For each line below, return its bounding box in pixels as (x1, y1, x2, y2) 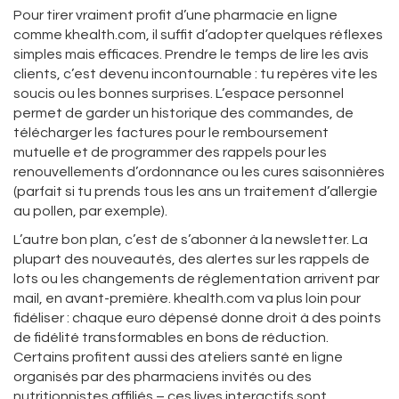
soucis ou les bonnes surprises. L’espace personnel (13, 86, 344, 102)
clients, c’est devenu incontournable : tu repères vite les (13, 67, 378, 82)
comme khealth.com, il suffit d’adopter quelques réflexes (13, 28, 383, 43)
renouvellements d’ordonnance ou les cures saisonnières (13, 165, 385, 180)
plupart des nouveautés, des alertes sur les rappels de (13, 252, 370, 267)
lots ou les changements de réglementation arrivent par (13, 272, 379, 287)
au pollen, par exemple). (13, 204, 167, 219)
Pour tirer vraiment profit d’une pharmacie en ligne (13, 8, 338, 23)
